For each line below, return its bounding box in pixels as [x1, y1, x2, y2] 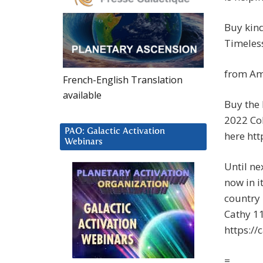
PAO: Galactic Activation [65, 126, 165, 136]
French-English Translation [63, 73, 183, 86]
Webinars [65, 137, 103, 146]
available [63, 88, 102, 102]
